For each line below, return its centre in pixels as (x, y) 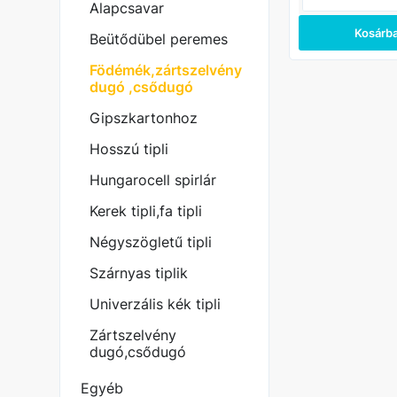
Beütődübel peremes (159, 39)
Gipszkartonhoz (144, 118)
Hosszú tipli (129, 149)
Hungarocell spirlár (153, 180)
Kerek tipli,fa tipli (146, 211)
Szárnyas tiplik (139, 273)
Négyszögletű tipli (151, 242)
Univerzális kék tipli (156, 304)
